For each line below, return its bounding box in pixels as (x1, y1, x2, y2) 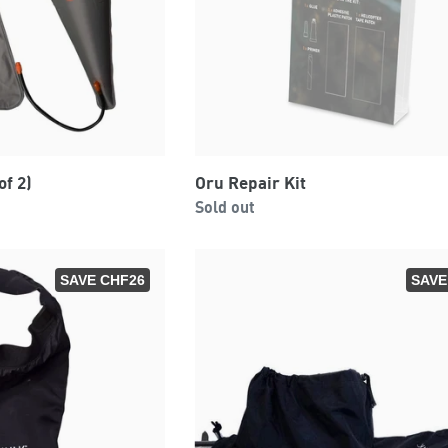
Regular (164, 195, 222, 216)
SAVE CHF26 (60, 271, 146, 288)
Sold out (195, 196, 256, 217)
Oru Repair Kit (195, 171, 307, 193)
